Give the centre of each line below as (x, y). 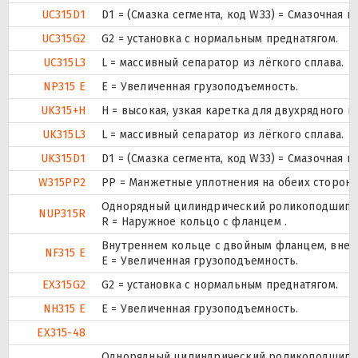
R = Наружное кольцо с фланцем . (195, 222)
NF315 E (65, 253)
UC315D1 (63, 15)
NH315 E (64, 309)
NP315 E (64, 87)
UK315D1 (63, 159)
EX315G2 (64, 285)
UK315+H (63, 111)
